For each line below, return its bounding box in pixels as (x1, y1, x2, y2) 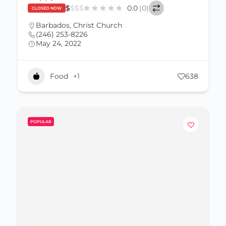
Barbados (36, 21, 70, 30)
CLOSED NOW (32, 6, 62, 11)
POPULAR (30, 119, 51, 124)
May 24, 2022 (36, 39, 81, 48)
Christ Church (73, 21, 122, 30)
